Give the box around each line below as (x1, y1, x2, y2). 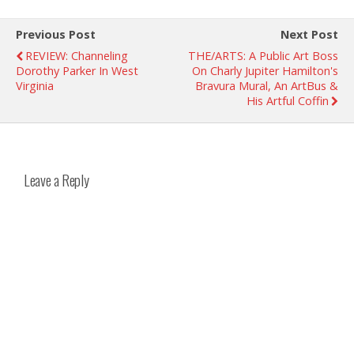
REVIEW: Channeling (25, 47, 128, 63)
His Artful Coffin (247, 92, 329, 108)
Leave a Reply (24, 169, 89, 191)
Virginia (16, 77, 54, 93)
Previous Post (16, 26, 96, 42)
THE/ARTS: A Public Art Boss (188, 47, 338, 63)
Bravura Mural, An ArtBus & (195, 77, 338, 93)
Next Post (281, 26, 338, 42)
